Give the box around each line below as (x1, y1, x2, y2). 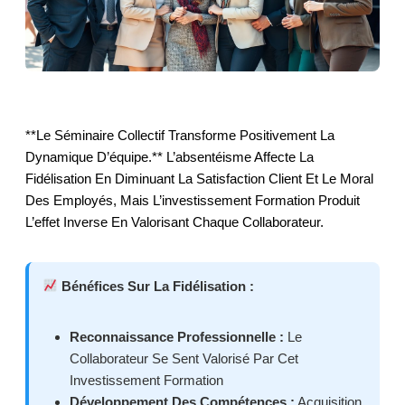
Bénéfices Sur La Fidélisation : (58, 278, 255, 294)
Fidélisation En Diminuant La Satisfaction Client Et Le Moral (25, 170, 373, 186)
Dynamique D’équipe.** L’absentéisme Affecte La (25, 148, 314, 165)
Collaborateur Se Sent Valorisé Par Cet (70, 350, 298, 366)
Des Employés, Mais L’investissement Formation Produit (25, 192, 360, 208)
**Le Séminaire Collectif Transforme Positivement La (25, 127, 334, 143)
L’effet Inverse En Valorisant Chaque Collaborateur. (25, 213, 324, 230)
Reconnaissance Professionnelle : (70, 328, 284, 344)
